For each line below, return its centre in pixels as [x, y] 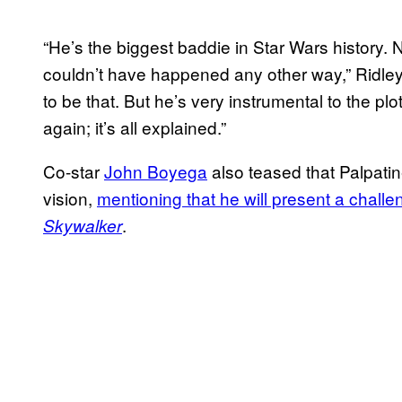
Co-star [74, 170]
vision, [70, 197]
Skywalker [83, 225]
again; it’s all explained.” [135, 127]
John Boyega [156, 170]
